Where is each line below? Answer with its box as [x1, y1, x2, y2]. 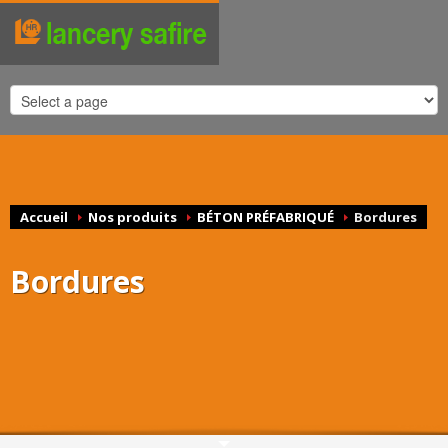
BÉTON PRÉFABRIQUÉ [197, 208, 334, 226]
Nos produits [88, 208, 177, 226]
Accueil [20, 208, 68, 226]
